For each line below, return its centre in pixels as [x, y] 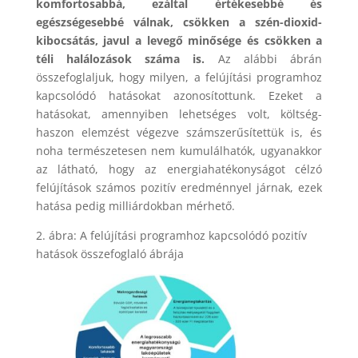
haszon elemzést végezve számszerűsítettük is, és [179, 133]
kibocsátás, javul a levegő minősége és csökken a [179, 41]
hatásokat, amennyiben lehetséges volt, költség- [179, 114]
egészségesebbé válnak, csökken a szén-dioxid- [179, 22]
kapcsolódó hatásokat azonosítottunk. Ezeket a [179, 96]
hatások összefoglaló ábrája [109, 254]
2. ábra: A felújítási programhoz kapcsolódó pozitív [171, 236]
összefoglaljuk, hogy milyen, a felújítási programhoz [179, 78]
